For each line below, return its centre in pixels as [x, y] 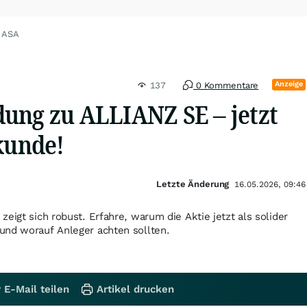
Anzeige [289, 84]
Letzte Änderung [193, 184]
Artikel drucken [135, 289]
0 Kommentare [226, 85]
